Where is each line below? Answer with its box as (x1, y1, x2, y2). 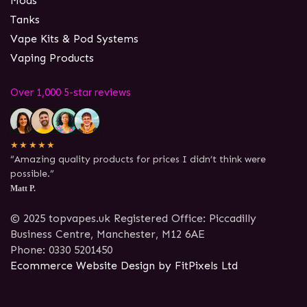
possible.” (10, 167, 54, 180)
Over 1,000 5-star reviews (10, 86, 131, 99)
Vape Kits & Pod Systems (10, 32, 138, 46)
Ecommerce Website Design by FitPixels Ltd (10, 259, 238, 272)
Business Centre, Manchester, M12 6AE (10, 228, 205, 241)
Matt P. (10, 183, 36, 193)
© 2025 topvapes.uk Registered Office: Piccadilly (10, 212, 256, 225)
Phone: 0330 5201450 (10, 243, 112, 256)
